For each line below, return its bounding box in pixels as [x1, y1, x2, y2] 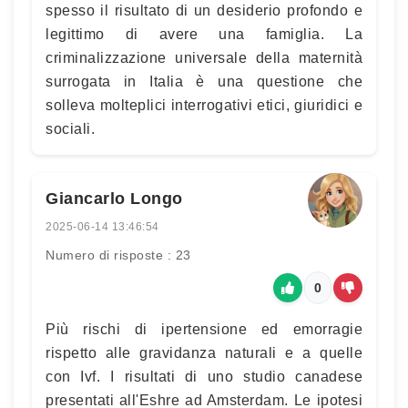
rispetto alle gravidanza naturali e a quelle [46, 344, 362, 361]
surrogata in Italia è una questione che [46, 73, 362, 89]
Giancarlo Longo [46, 189, 183, 208]
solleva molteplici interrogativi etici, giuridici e [46, 97, 362, 113]
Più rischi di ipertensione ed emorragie [46, 321, 362, 337]
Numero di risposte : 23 [46, 247, 191, 262]
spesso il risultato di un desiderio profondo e [46, 2, 362, 18]
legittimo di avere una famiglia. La [46, 25, 362, 42]
